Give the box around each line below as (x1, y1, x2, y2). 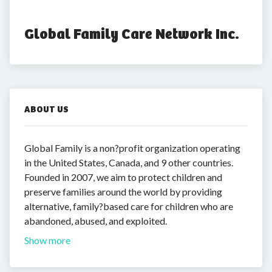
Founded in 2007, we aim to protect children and (24, 171, 222, 183)
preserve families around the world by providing (24, 186, 222, 197)
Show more (24, 234, 70, 246)
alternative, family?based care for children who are (24, 200, 233, 212)
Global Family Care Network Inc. (24, 25, 239, 43)
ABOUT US (24, 104, 69, 115)
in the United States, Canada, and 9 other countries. (24, 157, 233, 168)
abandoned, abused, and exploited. (24, 215, 167, 226)
